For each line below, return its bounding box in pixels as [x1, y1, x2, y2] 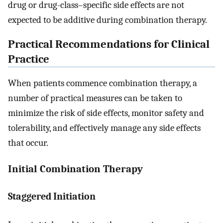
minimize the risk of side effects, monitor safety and [8, 108, 204, 119]
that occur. [8, 137, 48, 149]
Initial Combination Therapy [8, 162, 143, 175]
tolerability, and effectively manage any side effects [8, 122, 201, 134]
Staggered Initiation [8, 191, 96, 203]
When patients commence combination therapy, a [8, 78, 197, 89]
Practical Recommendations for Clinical [8, 37, 210, 51]
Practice [8, 52, 49, 66]
